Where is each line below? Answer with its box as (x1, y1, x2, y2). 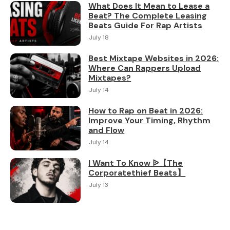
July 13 (89, 181, 109, 189)
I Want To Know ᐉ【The (88, 158, 183, 169)
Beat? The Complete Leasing (88, 10, 207, 22)
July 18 (89, 33, 109, 42)
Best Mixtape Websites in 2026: (88, 53, 219, 64)
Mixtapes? (88, 72, 131, 84)
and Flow (88, 125, 125, 136)
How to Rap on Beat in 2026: (88, 105, 203, 117)
